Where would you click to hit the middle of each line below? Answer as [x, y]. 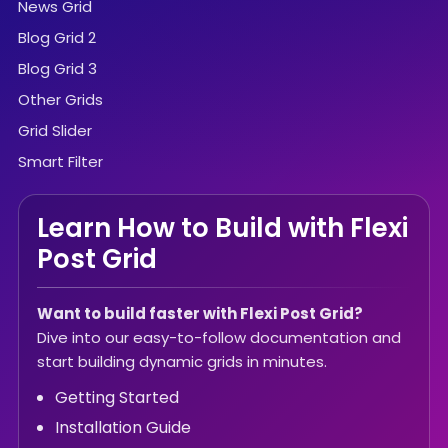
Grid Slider [55, 131]
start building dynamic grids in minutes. [182, 362]
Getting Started [117, 398]
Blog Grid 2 [57, 38]
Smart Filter [60, 162]
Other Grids [60, 100]
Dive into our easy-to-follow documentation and [219, 338]
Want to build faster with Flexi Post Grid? [200, 314]
